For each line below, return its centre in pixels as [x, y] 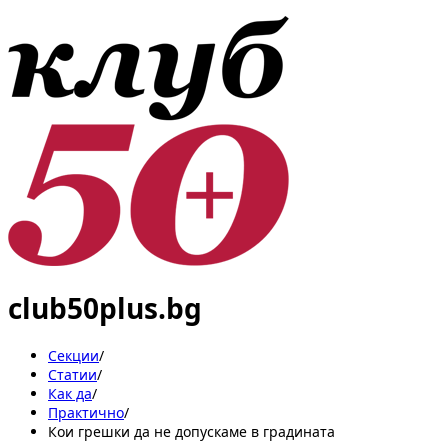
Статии [72, 374]
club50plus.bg [105, 307]
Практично [86, 412]
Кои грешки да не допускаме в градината [191, 431]
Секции [73, 355]
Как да [70, 393]
